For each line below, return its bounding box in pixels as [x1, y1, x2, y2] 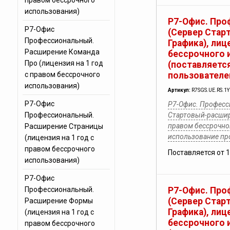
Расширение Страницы [24, 122, 103, 130]
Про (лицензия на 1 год [24, 59, 103, 67]
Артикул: [167, 87, 191, 93]
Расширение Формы [24, 197, 93, 205]
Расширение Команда [24, 48, 100, 56]
